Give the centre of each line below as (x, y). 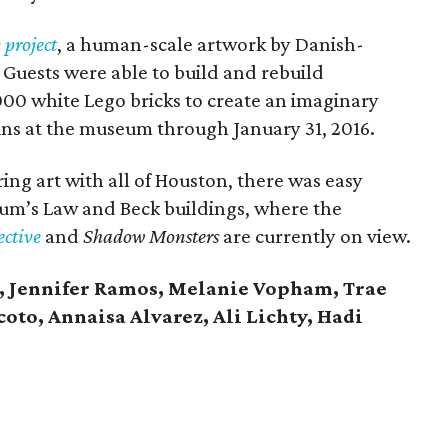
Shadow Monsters (153, 236)
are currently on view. (317, 236)
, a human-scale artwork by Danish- (211, 44)
